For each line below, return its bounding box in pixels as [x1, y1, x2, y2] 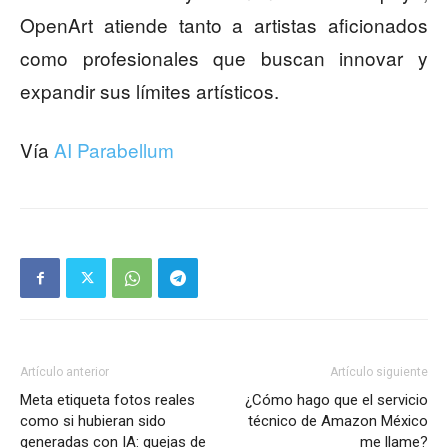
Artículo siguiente [330, 365, 428, 380]
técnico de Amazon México [248, 412, 428, 431]
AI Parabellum [54, 136, 174, 164]
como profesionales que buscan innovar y [20, 44, 428, 72]
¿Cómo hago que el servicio [245, 391, 428, 410]
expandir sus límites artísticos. [20, 77, 279, 105]
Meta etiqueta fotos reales [20, 391, 195, 410]
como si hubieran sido [20, 412, 166, 431]
